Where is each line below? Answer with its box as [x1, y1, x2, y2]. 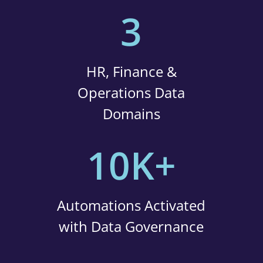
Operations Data [77, 83, 186, 102]
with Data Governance [59, 217, 204, 236]
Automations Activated [57, 195, 206, 215]
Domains [102, 104, 160, 123]
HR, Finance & [86, 62, 177, 81]
